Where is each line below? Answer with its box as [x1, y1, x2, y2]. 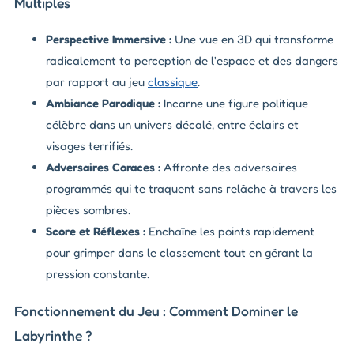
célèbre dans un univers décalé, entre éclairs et [46, 117, 299, 133]
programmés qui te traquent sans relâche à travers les [46, 181, 337, 197]
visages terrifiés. [46, 138, 133, 154]
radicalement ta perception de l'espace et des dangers [46, 53, 338, 69]
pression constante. [46, 266, 149, 282]
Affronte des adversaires [160, 160, 297, 175]
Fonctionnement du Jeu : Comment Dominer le [14, 302, 298, 319]
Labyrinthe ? [14, 326, 92, 344]
